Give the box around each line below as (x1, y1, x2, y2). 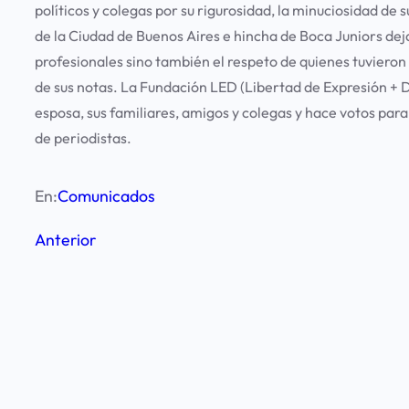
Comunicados (58, 184, 155, 206)
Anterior (35, 229, 96, 251)
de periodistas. (35, 128, 131, 147)
